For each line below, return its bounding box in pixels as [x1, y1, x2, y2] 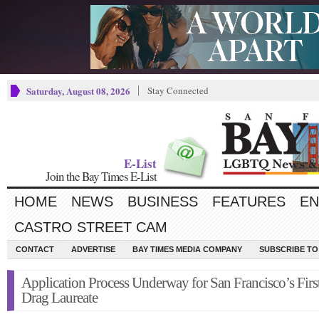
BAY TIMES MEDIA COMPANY [132, 245, 242, 253]
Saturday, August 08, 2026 [26, 84, 130, 98]
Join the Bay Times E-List [46, 168, 157, 184]
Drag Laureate [21, 289, 98, 306]
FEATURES [212, 194, 286, 209]
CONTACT [16, 245, 54, 253]
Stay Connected [147, 84, 209, 97]
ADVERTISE [71, 245, 115, 253]
